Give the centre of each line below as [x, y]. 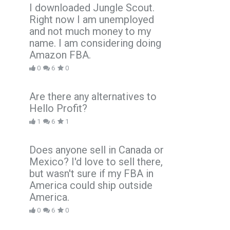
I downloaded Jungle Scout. [92, 7]
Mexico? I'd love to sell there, [96, 161]
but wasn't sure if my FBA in [91, 173]
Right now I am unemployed [92, 19]
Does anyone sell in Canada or [97, 150]
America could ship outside [91, 185]
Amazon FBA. [60, 55]
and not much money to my [90, 31]
